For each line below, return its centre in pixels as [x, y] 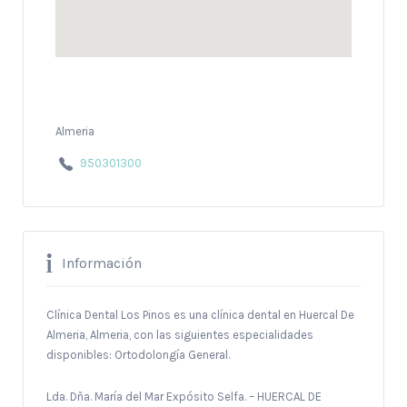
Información [102, 263]
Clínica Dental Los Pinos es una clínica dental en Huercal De [200, 314]
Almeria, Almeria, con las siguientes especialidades [180, 334]
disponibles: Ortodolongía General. [138, 354]
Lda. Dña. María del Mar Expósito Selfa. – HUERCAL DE [184, 396]
